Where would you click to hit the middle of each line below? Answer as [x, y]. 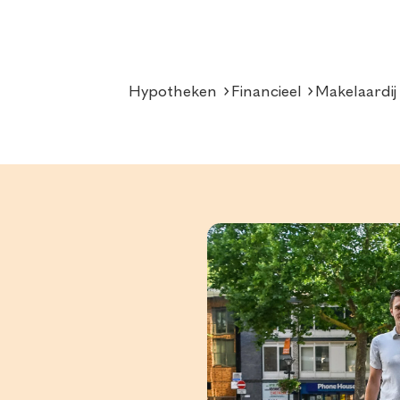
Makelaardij [356, 92]
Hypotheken [173, 92]
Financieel [266, 92]
